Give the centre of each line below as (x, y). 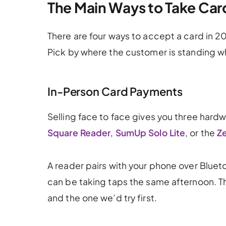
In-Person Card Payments (115, 91)
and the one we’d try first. (102, 197)
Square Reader (79, 133)
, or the (201, 133)
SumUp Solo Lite (150, 133)
